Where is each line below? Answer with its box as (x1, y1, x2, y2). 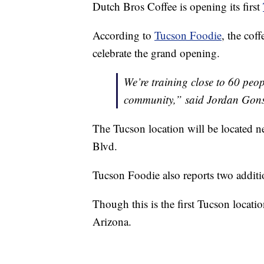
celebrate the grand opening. (93, 45, 220, 61)
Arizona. (93, 214, 131, 229)
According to (93, 28, 154, 43)
